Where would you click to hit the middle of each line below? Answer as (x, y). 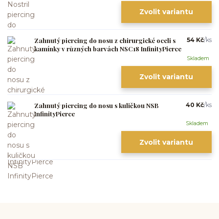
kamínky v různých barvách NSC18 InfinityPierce (108, 48)
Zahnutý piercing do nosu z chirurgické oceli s (105, 40)
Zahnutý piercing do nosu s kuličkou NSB (96, 105)
